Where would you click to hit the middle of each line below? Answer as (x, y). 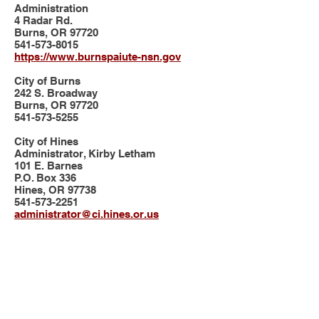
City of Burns (47, 81)
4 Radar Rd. (43, 20)
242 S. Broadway (56, 93)
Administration (51, 8)
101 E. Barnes (48, 166)
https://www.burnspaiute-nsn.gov (98, 57)
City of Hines (46, 141)
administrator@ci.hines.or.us (87, 214)
